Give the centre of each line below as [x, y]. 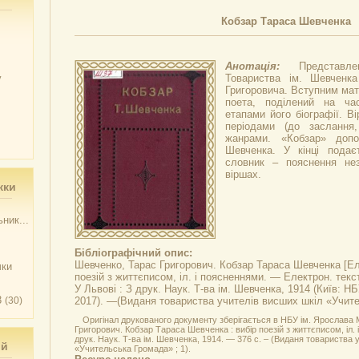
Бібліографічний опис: [133, 253]
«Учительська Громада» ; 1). [133, 349]
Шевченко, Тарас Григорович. [147, 265]
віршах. [243, 174]
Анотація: [262, 66]
